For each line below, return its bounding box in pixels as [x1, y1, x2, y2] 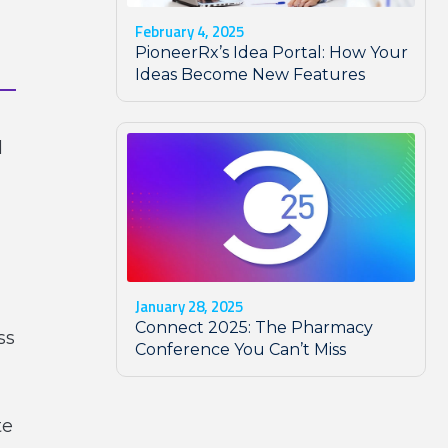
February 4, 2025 [135, 20, 244, 44]
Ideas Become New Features [135, 65, 365, 85]
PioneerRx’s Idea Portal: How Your [135, 43, 408, 63]
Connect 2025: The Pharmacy [135, 317, 373, 337]
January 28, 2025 [135, 294, 243, 318]
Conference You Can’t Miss [135, 339, 346, 359]
